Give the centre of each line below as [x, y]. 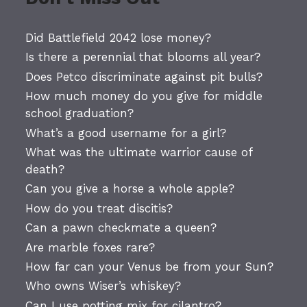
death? [45, 170]
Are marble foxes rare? [90, 247]
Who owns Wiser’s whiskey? [103, 286]
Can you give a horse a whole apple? [130, 189]
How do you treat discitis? [99, 208]
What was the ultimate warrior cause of [139, 152]
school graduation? [80, 113]
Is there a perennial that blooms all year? [143, 57]
